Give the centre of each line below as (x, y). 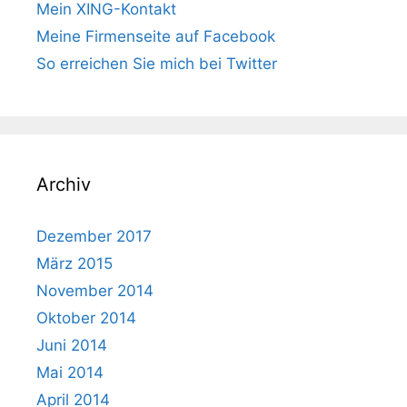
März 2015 (74, 263)
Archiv (64, 184)
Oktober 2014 (86, 318)
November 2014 (95, 290)
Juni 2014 (72, 345)
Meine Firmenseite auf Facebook (156, 36)
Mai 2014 (70, 372)
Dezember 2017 (94, 236)
